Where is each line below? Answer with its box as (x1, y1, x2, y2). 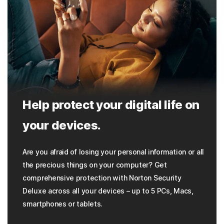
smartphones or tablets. (22, 199, 103, 208)
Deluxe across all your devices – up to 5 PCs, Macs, (22, 186, 193, 195)
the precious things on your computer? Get (22, 160, 167, 169)
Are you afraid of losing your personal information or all (22, 147, 204, 156)
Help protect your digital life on (22, 97, 200, 112)
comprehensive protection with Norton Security (22, 173, 181, 182)
